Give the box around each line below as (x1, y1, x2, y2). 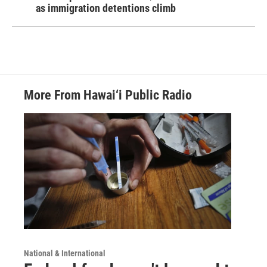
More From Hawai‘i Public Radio (24, 88, 192, 103)
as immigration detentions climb (36, 2, 176, 15)
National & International (24, 248, 105, 258)
